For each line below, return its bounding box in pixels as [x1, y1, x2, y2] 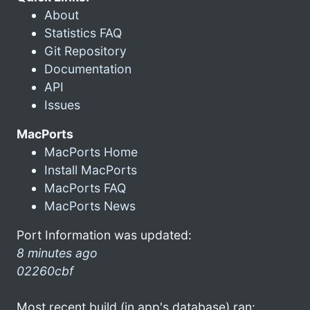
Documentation [44, 61, 131, 76]
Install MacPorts [44, 162, 137, 177]
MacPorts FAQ [44, 180, 126, 195]
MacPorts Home [44, 144, 138, 159]
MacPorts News [44, 198, 136, 213]
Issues [44, 97, 80, 112]
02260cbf [17, 263, 73, 278]
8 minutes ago [17, 245, 98, 260]
